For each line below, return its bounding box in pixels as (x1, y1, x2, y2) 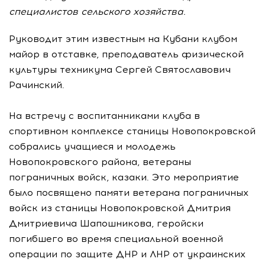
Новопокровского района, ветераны (9, 156, 191, 168)
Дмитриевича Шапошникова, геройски (9, 218, 203, 230)
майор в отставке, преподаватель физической (9, 49, 244, 60)
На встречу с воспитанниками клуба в (9, 110, 200, 122)
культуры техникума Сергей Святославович (9, 64, 231, 76)
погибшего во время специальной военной (9, 233, 223, 245)
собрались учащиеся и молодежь (9, 141, 176, 153)
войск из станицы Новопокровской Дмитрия (9, 202, 231, 214)
